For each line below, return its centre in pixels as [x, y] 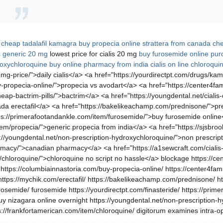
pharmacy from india [116, 64]
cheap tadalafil [24, 43]
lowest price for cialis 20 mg [93, 54]
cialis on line [169, 64]
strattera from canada [176, 43]
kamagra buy [69, 43]
